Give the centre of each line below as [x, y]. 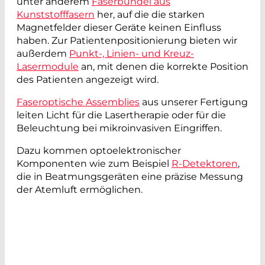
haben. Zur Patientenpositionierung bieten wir [127, 41]
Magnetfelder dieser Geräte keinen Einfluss [119, 28]
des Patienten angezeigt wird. [89, 80]
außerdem [43, 54]
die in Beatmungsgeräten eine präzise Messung [130, 177]
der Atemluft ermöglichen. [80, 190]
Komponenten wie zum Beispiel [94, 164]
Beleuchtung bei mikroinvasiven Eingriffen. [119, 128]
